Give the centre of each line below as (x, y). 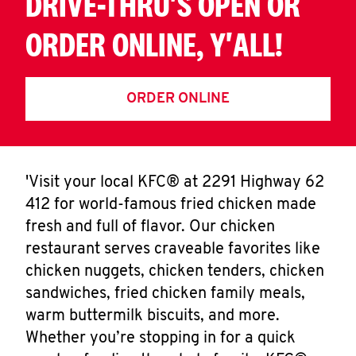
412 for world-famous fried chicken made (171, 205)
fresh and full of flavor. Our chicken (150, 227)
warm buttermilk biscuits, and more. (153, 316)
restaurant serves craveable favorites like (173, 250)
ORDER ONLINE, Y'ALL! (154, 44)
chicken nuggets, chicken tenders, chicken (175, 272)
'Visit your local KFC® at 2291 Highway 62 (175, 183)
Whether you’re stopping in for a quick (161, 339)
